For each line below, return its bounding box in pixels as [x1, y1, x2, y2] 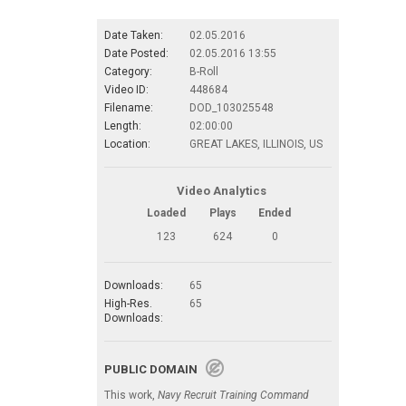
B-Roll [189, 64, 218, 78]
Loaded [146, 206, 186, 219]
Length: [104, 119, 141, 132]
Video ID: [104, 82, 149, 96]
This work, [104, 388, 158, 401]
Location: [104, 137, 150, 150]
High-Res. [104, 296, 152, 310]
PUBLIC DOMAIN [104, 362, 206, 376]
